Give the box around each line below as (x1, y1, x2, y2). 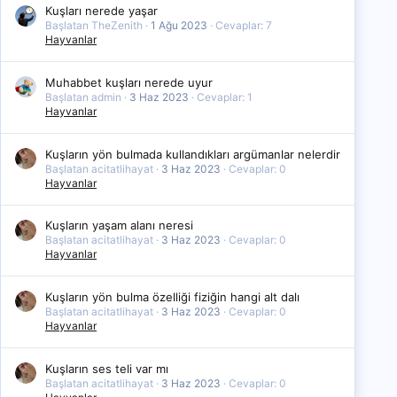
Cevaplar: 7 (215, 19, 272, 33)
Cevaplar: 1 (197, 90, 253, 104)
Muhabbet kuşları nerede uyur (45, 74, 213, 90)
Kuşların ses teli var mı (45, 361, 168, 376)
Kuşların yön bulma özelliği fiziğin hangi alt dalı (45, 289, 300, 304)
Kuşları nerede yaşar (45, 4, 158, 19)
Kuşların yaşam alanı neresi (45, 218, 193, 233)
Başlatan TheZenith (45, 19, 143, 33)
